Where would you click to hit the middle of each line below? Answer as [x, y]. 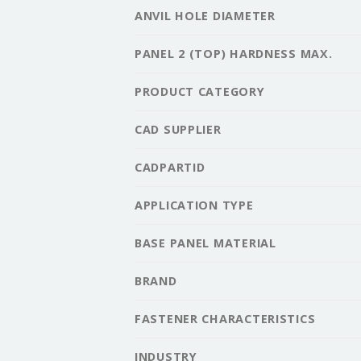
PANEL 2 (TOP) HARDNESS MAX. [234, 53]
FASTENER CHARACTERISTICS [225, 318]
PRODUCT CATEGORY [200, 91]
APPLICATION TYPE [194, 205]
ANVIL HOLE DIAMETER [205, 15]
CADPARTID [170, 167]
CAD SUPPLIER [178, 129]
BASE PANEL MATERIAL [205, 243]
